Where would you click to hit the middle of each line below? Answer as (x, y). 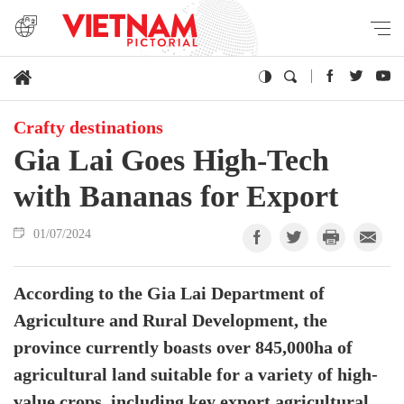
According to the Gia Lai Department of (169, 294)
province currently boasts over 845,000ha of (183, 348)
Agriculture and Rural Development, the (170, 321)
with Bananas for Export (176, 196)
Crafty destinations (88, 128)
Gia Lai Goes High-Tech (171, 160)
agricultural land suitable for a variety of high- (196, 375)
